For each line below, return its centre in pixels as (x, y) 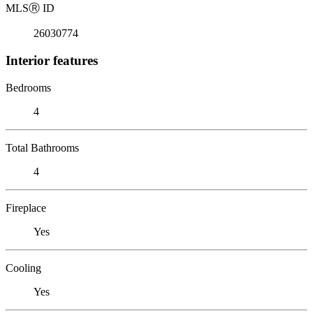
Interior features (52, 60)
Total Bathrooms (42, 147)
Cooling (23, 268)
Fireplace (26, 208)
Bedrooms (28, 87)
